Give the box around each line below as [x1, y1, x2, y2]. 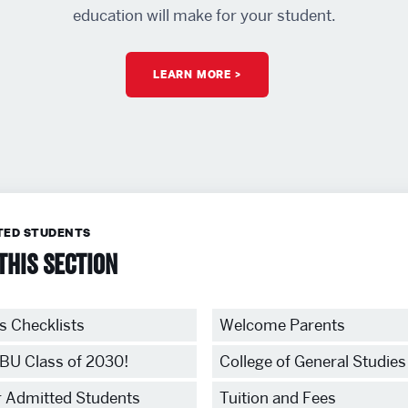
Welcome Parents [219, 315, 345, 336]
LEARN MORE [153, 66, 232, 82]
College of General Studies [219, 352, 406, 372]
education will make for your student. [72, 5, 336, 26]
